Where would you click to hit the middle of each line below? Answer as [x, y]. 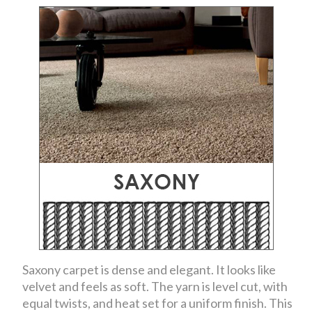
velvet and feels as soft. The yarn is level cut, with [155, 286]
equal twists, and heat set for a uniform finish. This [158, 303]
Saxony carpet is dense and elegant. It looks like [149, 269]
